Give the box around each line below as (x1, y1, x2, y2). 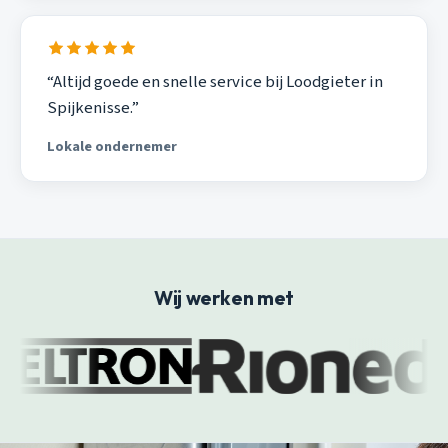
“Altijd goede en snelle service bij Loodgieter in (46, 70, 383, 95)
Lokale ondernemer (46, 135, 177, 157)
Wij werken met (154, 286, 294, 311)
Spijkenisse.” (46, 96, 139, 121)
